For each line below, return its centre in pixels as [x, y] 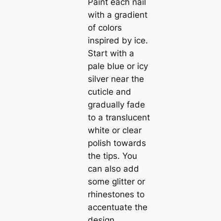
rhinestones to [116, 195]
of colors [105, 28]
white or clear [114, 130]
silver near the [116, 79]
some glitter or [116, 182]
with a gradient [117, 15]
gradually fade [116, 105]
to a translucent [119, 118]
